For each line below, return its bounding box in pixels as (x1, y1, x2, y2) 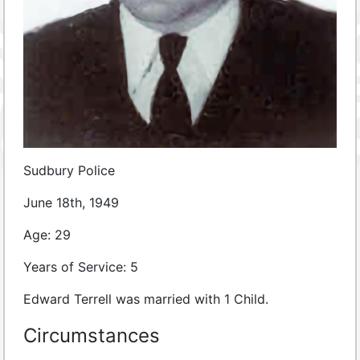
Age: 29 (23, 227, 71, 243)
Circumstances (23, 324, 160, 348)
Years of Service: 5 (23, 259, 138, 276)
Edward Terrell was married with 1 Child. (23, 291, 268, 308)
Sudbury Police (23, 162, 115, 179)
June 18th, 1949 (23, 194, 119, 211)
